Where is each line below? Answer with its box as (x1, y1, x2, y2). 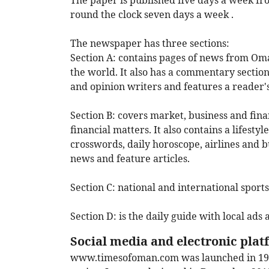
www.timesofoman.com (70, 251, 179, 265)
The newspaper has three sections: (70, 37, 229, 50)
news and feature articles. (70, 152, 190, 166)
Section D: (70, 210, 116, 223)
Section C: (70, 181, 115, 195)
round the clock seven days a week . (70, 8, 234, 22)
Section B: (70, 109, 115, 122)
